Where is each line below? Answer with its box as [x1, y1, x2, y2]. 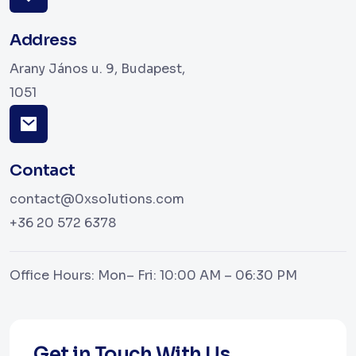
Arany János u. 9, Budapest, [10, 60, 185, 78]
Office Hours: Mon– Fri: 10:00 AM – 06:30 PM [10, 267, 297, 284]
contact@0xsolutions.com [10, 191, 184, 208]
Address [10, 30, 77, 51]
